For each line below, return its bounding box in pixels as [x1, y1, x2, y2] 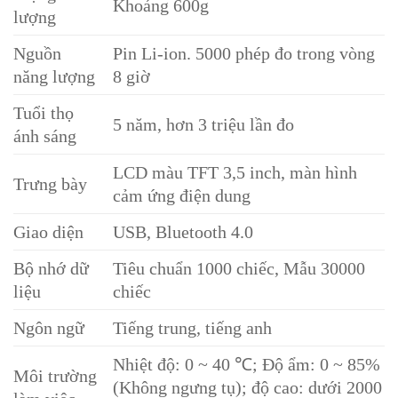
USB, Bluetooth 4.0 [113, 222, 254, 243]
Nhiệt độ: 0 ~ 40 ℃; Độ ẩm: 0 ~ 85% [113, 354, 381, 375]
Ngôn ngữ [13, 318, 84, 338]
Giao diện [13, 222, 84, 243]
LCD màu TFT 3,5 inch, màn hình [113, 163, 358, 183]
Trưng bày [13, 174, 87, 195]
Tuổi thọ [13, 103, 74, 123]
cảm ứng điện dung [113, 186, 251, 206]
